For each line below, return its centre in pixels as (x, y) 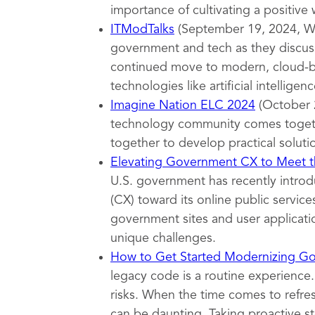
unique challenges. (163, 238)
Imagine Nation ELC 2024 (183, 105)
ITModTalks (142, 30)
